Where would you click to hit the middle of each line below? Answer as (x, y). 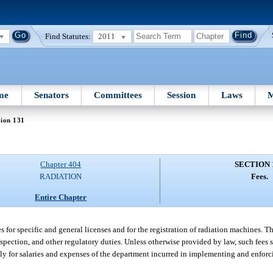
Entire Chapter (61, 197)
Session (182, 95)
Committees (118, 95)
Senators (51, 95)
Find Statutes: (68, 36)
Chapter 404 (61, 165)
